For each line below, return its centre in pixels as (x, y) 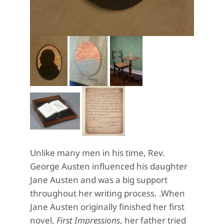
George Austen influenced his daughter (109, 166)
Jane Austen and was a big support (99, 180)
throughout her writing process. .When (107, 193)
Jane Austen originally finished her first (107, 207)
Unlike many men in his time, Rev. (97, 153)
